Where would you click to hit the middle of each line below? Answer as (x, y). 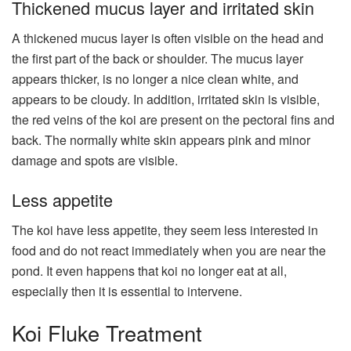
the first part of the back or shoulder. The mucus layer (157, 59)
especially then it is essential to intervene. (127, 291)
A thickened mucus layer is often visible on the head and (168, 38)
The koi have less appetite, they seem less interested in (165, 230)
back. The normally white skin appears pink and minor (161, 140)
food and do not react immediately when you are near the (169, 250)
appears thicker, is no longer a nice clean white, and (155, 79)
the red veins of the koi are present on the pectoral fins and (173, 120)
